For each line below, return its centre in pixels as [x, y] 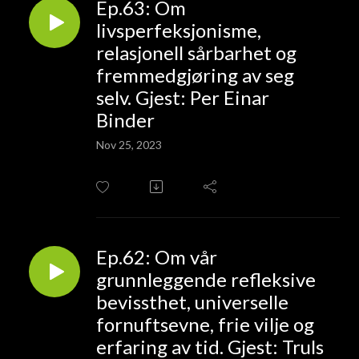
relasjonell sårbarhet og [196, 52]
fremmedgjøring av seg [195, 75]
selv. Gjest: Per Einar [183, 97]
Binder [125, 119]
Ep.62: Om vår [157, 256]
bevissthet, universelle [192, 301]
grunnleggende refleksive [206, 279]
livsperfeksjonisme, [179, 30]
